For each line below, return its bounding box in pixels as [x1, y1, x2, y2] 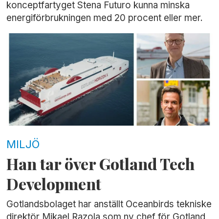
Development [6, 173, 102, 194]
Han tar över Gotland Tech [6, 153, 195, 174]
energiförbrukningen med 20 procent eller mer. [6, 12, 203, 24]
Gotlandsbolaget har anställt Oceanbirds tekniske [6, 198, 212, 210]
